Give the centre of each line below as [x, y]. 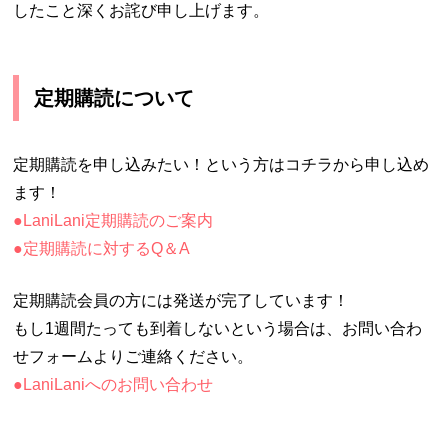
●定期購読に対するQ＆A [102, 248]
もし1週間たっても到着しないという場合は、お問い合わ [218, 328]
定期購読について [114, 97]
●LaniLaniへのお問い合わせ [113, 384]
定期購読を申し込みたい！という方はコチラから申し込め [221, 164]
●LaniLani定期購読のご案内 [113, 220]
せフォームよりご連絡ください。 [133, 356]
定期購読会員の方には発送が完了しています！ [181, 300]
